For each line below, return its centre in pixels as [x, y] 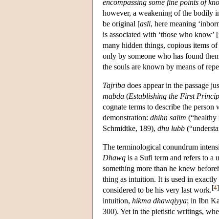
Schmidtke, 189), [130, 128]
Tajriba [114, 85]
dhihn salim [168, 117]
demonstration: [126, 117]
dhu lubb [171, 128]
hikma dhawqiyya [159, 200]
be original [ [121, 23]
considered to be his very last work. [157, 190]
